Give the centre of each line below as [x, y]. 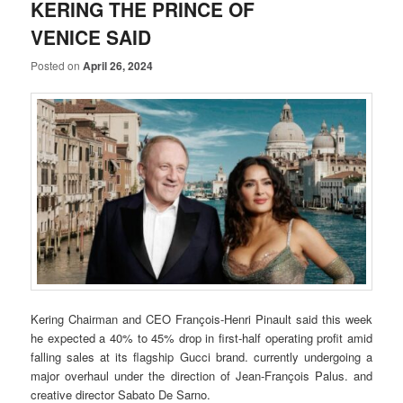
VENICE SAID [91, 37]
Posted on [57, 65]
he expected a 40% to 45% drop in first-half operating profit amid [201, 338]
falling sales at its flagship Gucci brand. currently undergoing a [201, 357]
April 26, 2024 [118, 65]
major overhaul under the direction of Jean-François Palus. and [201, 376]
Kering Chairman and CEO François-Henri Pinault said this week [201, 319]
